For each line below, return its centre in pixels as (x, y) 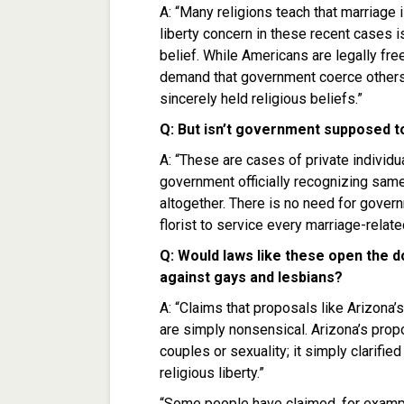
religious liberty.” (212, 373)
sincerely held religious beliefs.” (261, 99)
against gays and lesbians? (251, 278)
